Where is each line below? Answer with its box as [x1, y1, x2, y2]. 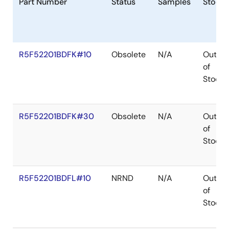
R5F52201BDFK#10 [19, 49, 91, 60]
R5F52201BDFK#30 [19, 111, 94, 122]
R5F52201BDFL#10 [19, 173, 91, 184]
